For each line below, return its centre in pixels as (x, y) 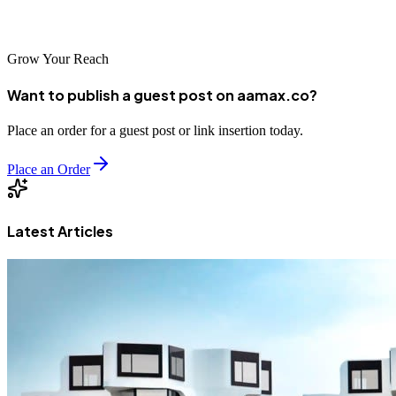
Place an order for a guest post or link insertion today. (155, 131)
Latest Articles (60, 231)
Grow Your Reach (58, 58)
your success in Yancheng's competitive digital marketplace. (173, 18)
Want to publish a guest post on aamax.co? (162, 95)
